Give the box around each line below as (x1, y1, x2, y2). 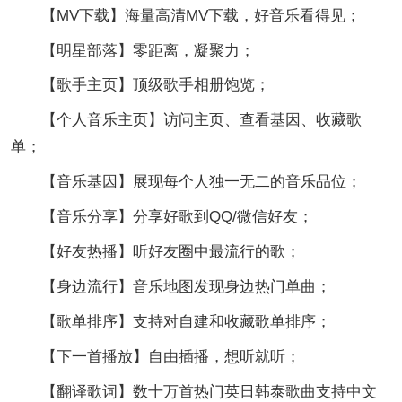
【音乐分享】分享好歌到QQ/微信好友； (10, 208, 313, 226)
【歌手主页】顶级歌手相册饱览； (10, 76, 270, 94)
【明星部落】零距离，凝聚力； (10, 41, 255, 59)
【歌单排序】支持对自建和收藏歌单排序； (10, 313, 331, 331)
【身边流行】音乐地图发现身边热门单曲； (10, 278, 331, 296)
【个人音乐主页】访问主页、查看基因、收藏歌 (10, 111, 362, 129)
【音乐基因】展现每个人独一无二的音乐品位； (10, 173, 362, 191)
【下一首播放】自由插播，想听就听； (10, 348, 301, 366)
